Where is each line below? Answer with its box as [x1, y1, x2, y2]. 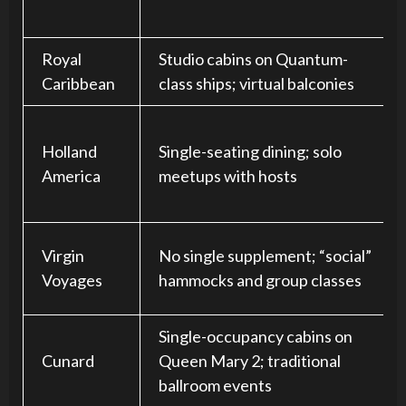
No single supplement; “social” [159, 246, 372, 266]
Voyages [42, 270, 102, 290]
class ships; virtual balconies [159, 73, 354, 93]
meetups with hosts [159, 166, 297, 186]
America [42, 166, 101, 186]
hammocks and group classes [159, 270, 362, 290]
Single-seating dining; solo [159, 141, 342, 161]
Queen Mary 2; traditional [159, 351, 341, 371]
